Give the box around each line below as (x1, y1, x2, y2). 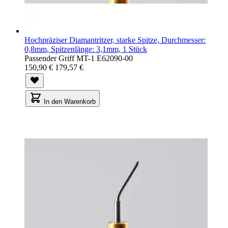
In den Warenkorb (44, 97, 96, 105)
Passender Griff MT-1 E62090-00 (24, 53, 133, 63)
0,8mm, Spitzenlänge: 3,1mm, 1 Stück (24, 44, 147, 53)
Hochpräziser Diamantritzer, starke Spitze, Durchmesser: (24, 35, 206, 44)
